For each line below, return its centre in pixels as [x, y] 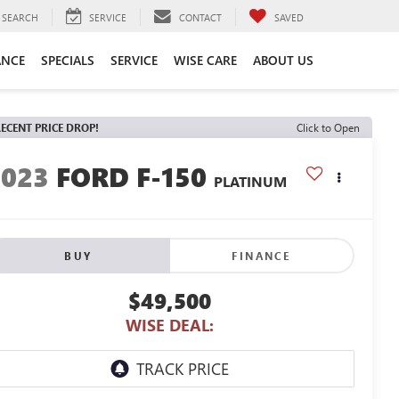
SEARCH [20, 17]
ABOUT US [283, 60]
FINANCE [261, 256]
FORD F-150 [132, 177]
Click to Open [328, 127]
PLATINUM [251, 182]
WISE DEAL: [170, 326]
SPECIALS [68, 60]
